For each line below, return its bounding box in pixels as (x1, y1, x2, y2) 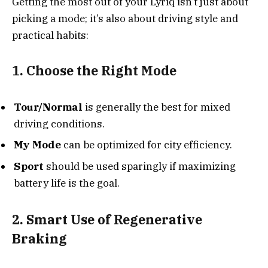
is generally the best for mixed (83, 100, 230, 114)
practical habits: (12, 28, 89, 42)
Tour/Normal (14, 100, 83, 114)
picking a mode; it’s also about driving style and (12, 11, 238, 25)
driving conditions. (14, 117, 105, 130)
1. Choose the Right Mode (12, 62, 176, 80)
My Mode (14, 138, 61, 152)
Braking (12, 230, 67, 247)
